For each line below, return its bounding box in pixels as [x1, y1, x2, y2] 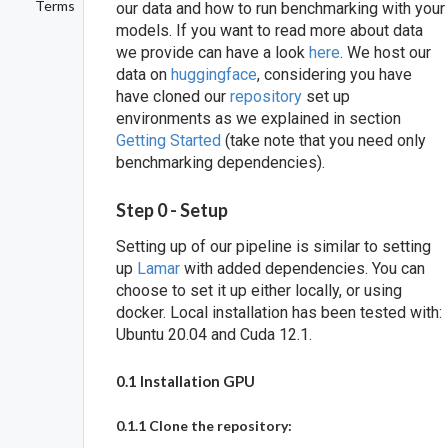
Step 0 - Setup [116, 199, 229, 222]
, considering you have [257, 65, 413, 84]
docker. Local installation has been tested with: [116, 303, 443, 323]
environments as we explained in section [116, 109, 402, 128]
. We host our [340, 43, 432, 62]
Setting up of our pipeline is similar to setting [116, 237, 432, 257]
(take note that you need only [221, 131, 427, 150]
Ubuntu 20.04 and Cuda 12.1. [116, 325, 313, 345]
